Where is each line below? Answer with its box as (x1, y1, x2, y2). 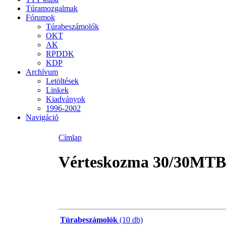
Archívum (26, 67, 58, 76)
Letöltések (46, 76, 79, 85)
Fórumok (26, 13, 55, 22)
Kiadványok (46, 94, 85, 103)
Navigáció (26, 112, 59, 122)
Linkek (46, 85, 69, 94)
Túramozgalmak (26, 4, 78, 13)
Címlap (59, 133, 82, 142)
